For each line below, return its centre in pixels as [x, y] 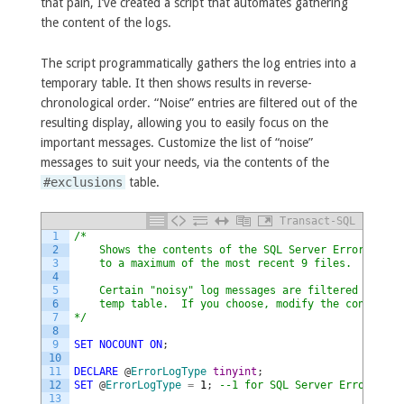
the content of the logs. [106, 22]
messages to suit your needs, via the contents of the [184, 162]
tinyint [234, 372]
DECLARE [96, 372]
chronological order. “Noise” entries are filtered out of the [198, 102]
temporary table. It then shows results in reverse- [176, 83]
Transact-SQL [318, 221]
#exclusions [83, 182]
